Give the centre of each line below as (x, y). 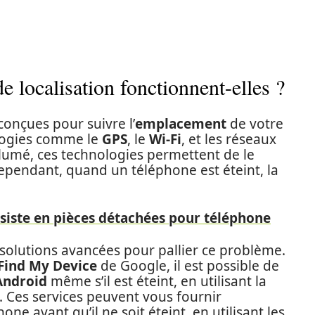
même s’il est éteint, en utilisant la (157, 281)
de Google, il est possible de (188, 266)
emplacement (181, 124)
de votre (255, 124)
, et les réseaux (229, 139)
